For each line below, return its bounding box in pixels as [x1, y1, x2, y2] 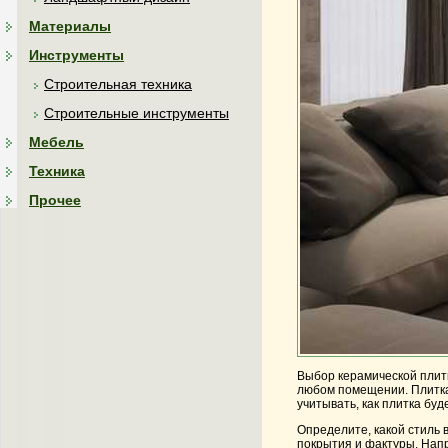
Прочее [29, 192, 81, 208]
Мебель [29, 134, 84, 150]
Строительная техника [44, 76, 192, 92]
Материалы [29, 18, 111, 34]
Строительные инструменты [44, 105, 229, 121]
